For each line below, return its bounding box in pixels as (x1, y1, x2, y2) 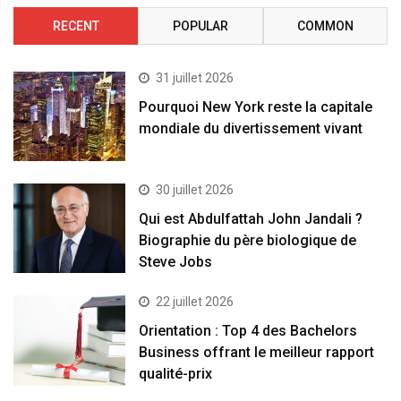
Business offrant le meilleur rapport (139, 344, 375, 362)
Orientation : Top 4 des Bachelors (139, 322, 358, 340)
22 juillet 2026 (156, 294, 235, 310)
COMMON (296, 18, 354, 33)
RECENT (52, 18, 99, 33)
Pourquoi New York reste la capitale (139, 98, 373, 115)
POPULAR (172, 18, 228, 33)
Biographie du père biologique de (139, 231, 357, 249)
